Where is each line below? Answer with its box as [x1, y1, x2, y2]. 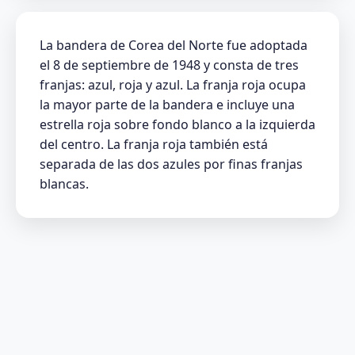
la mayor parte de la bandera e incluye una [40, 95, 295, 113]
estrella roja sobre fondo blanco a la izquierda [40, 115, 315, 133]
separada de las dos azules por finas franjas [40, 155, 303, 173]
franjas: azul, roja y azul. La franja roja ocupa [40, 75, 306, 94]
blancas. [40, 174, 89, 193]
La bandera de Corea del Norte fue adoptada [40, 36, 307, 54]
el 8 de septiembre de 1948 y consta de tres [40, 55, 299, 74]
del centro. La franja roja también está [40, 135, 268, 153]
